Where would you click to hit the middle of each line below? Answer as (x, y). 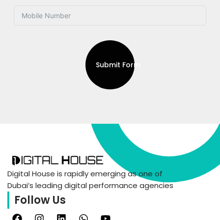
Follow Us (40, 200)
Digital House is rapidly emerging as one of (85, 173)
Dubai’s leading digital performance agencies (90, 185)
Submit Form (118, 65)
